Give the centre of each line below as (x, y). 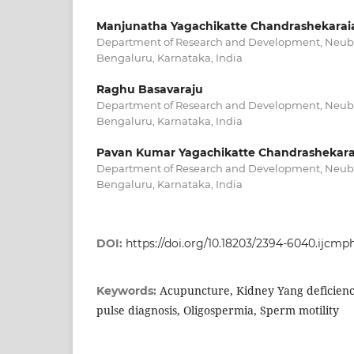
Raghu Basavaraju (150, 89)
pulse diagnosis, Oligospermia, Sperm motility (218, 311)
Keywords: (128, 291)
